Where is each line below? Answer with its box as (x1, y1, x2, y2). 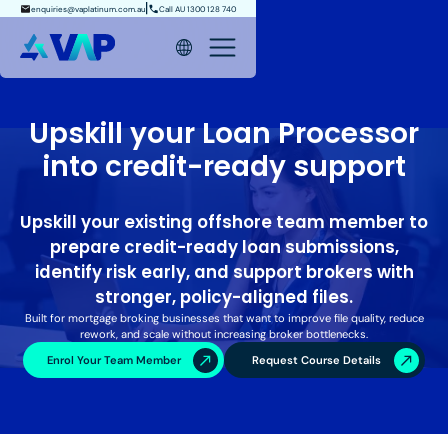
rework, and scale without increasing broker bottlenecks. (80, 327, 368, 342)
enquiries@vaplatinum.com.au (31, 3, 147, 14)
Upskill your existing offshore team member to (20, 210, 428, 235)
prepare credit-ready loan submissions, (49, 235, 399, 260)
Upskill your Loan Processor (29, 114, 419, 154)
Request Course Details (248, 353, 381, 368)
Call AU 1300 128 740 (159, 3, 237, 14)
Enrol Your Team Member (46, 353, 181, 368)
